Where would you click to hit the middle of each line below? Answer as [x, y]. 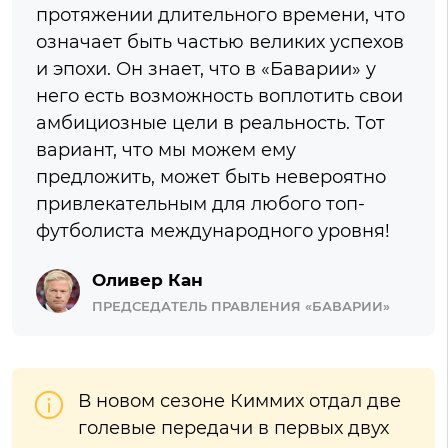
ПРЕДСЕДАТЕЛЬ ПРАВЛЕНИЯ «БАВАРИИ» [241, 306]
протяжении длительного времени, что [220, 15]
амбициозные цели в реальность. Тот [210, 123]
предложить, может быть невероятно [211, 177]
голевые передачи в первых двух [233, 428]
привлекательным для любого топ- [200, 204]
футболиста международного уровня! [213, 231]
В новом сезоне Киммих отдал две [239, 401]
